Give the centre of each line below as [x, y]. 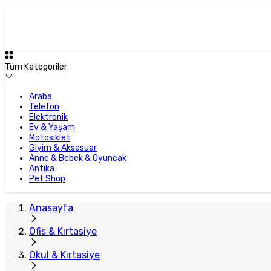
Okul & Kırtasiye [64, 255]
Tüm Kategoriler [36, 67]
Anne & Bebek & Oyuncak [78, 158]
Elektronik [48, 117]
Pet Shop [47, 179]
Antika [42, 168]
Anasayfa [51, 208]
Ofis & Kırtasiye [63, 231]
